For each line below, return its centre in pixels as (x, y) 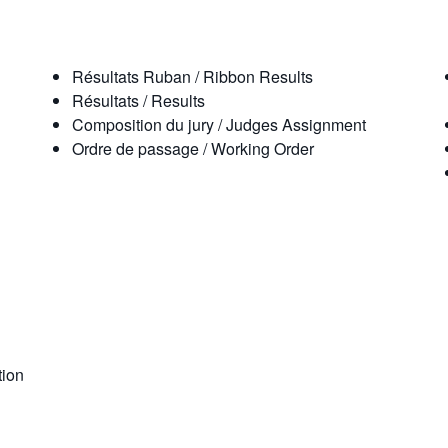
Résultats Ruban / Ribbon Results (192, 76)
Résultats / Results (138, 100)
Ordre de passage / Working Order (193, 148)
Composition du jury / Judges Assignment (219, 124)
